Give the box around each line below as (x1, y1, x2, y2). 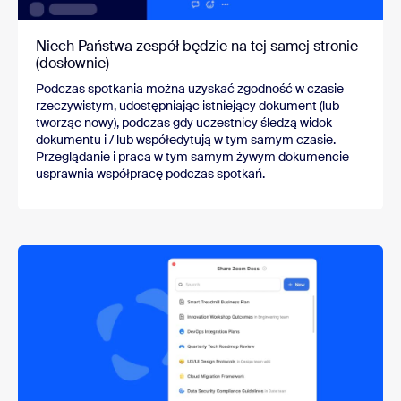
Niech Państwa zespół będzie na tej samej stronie (36, 37, 358, 56)
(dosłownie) (36, 54, 109, 73)
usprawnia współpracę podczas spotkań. (36, 166, 265, 183)
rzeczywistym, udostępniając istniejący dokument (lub (36, 98, 339, 115)
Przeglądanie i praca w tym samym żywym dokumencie (36, 149, 349, 166)
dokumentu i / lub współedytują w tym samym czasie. (36, 132, 336, 149)
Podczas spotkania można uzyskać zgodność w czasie (36, 81, 344, 98)
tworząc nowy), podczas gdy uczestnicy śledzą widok (36, 115, 332, 132)
